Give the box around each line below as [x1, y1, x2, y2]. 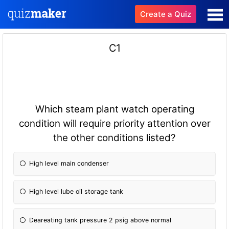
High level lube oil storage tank [29, 188, 124, 196]
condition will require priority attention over [18, 117, 211, 129]
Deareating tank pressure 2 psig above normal [29, 216, 172, 224]
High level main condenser [29, 159, 109, 168]
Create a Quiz [140, 9, 191, 19]
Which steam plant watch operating [35, 103, 194, 115]
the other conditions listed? [53, 131, 176, 144]
